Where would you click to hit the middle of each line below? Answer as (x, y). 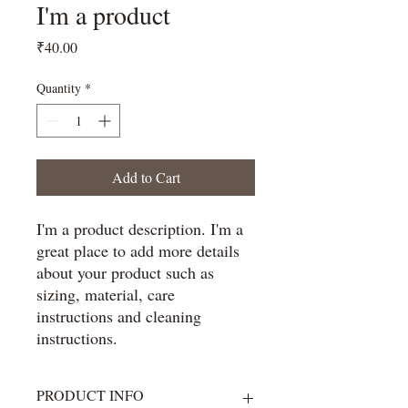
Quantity (59, 88)
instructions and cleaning (119, 316)
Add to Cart (146, 177)
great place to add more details (138, 250)
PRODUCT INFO (90, 395)
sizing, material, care (106, 294)
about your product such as (125, 272)
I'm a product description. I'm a (140, 229)
